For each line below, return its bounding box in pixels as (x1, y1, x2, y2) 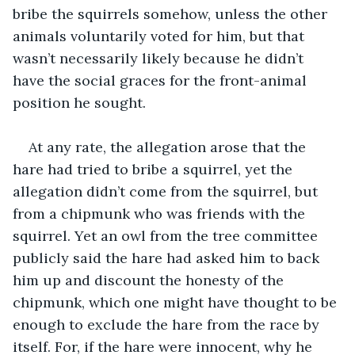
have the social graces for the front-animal (13, 71, 311, 90)
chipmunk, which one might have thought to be (13, 292, 341, 311)
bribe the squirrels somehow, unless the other (13, 4, 331, 23)
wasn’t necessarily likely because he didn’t (13, 48, 307, 67)
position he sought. (13, 93, 150, 112)
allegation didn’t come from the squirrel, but (13, 181, 322, 200)
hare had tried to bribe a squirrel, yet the (13, 159, 296, 178)
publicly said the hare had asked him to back (13, 248, 323, 267)
